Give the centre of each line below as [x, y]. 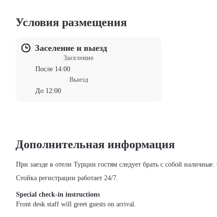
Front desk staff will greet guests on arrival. [76, 204]
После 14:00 [55, 69]
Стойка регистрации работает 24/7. [67, 178]
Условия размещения [71, 22]
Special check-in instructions [58, 194]
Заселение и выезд [71, 48]
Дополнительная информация [95, 144]
